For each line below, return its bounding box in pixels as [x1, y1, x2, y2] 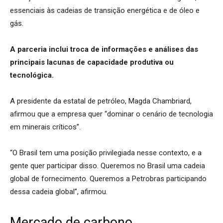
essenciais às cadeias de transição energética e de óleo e [10, 5, 200, 15]
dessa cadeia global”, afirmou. [10, 187, 108, 196]
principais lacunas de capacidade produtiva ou [10, 57, 174, 67]
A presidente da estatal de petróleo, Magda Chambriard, [10, 96, 192, 106]
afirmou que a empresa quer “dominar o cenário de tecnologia [10, 109, 213, 118]
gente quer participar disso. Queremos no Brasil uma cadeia [10, 161, 205, 170]
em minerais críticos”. [10, 122, 81, 131]
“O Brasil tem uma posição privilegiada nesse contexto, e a [10, 148, 202, 157]
